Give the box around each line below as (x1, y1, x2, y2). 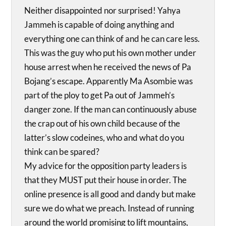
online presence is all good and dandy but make (24, 188, 196, 199)
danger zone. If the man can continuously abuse (24, 103, 197, 115)
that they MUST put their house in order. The (24, 174, 187, 185)
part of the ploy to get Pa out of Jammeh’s (24, 89, 175, 100)
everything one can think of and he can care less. (24, 33, 200, 44)
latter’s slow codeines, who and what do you (24, 132, 185, 143)
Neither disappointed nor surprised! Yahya (24, 5, 181, 16)
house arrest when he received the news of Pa (24, 61, 192, 72)
